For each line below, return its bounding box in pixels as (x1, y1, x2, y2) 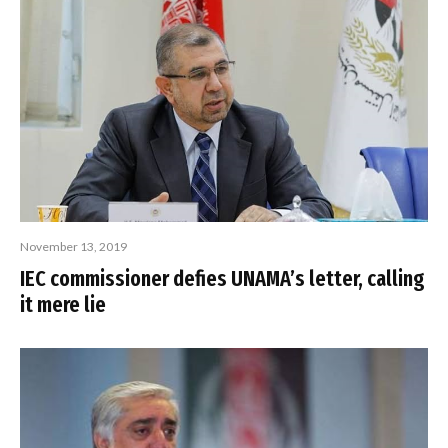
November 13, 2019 (20, 239, 127, 255)
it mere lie (20, 291, 106, 319)
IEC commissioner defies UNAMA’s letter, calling (20, 265, 425, 293)
